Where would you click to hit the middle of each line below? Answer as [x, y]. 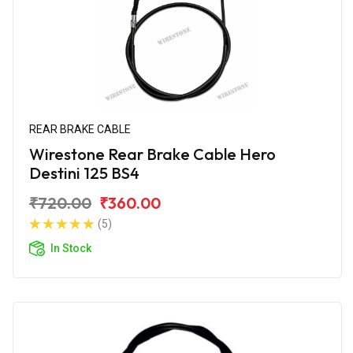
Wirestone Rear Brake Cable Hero [152, 154]
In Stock [71, 248]
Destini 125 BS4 [84, 173]
